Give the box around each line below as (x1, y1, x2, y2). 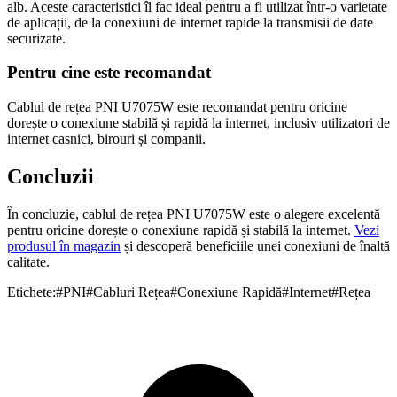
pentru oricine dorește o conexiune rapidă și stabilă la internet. (7, 222, 354, 237)
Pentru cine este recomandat (7, 63, 211, 82)
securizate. (7, 30, 66, 46)
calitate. (7, 253, 50, 269)
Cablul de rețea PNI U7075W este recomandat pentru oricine (7, 99, 347, 115)
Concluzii (7, 164, 94, 188)
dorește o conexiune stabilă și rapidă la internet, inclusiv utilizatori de (7, 115, 390, 131)
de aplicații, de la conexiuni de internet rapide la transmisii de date (7, 14, 373, 30)
